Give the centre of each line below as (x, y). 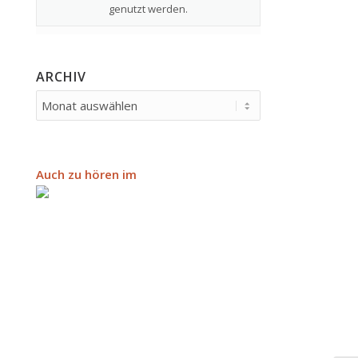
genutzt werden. (148, 9)
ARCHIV (61, 77)
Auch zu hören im (86, 175)
